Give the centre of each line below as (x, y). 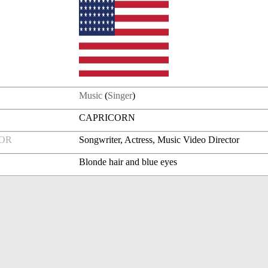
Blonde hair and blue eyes (128, 162)
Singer (120, 96)
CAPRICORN (107, 118)
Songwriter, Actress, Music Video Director (159, 140)
